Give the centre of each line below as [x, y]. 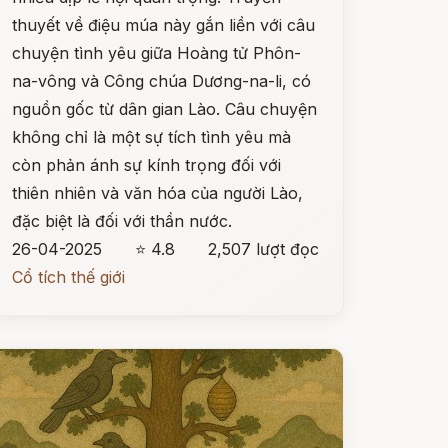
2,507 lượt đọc [263, 249]
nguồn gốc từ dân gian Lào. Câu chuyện [164, 109]
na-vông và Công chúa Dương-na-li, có [161, 81]
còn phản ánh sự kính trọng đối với [146, 165]
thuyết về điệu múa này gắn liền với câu [163, 25]
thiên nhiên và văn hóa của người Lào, [157, 193]
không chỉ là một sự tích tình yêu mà [151, 137]
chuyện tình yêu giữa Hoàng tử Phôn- [156, 53]
